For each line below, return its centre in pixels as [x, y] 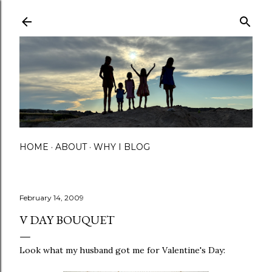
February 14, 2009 [52, 197]
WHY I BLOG [122, 147]
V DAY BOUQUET [67, 219]
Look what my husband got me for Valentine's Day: [122, 250]
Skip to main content [136, 15]
